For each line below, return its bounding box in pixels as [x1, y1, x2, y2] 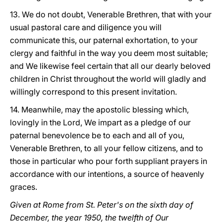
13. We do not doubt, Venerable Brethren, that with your [10, 9, 212, 19]
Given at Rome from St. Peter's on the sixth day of [10, 200, 193, 210]
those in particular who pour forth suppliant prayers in [10, 156, 207, 166]
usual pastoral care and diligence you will [10, 22, 162, 32]
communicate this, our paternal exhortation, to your [10, 35, 198, 45]
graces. [10, 182, 37, 192]
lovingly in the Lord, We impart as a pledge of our [10, 117, 191, 127]
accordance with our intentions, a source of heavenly [10, 169, 204, 179]
